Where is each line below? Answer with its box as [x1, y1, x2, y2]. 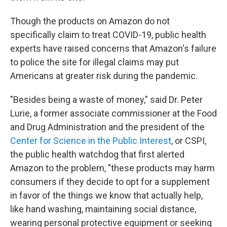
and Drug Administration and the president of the [10, 122, 205, 132]
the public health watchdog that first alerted [10, 149, 184, 160]
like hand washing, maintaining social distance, [10, 204, 196, 214]
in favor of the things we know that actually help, [10, 190, 203, 201]
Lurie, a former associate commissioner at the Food [10, 108, 217, 119]
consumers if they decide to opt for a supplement [10, 176, 210, 187]
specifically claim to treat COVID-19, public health [10, 29, 206, 40]
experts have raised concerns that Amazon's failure [10, 43, 216, 54]
